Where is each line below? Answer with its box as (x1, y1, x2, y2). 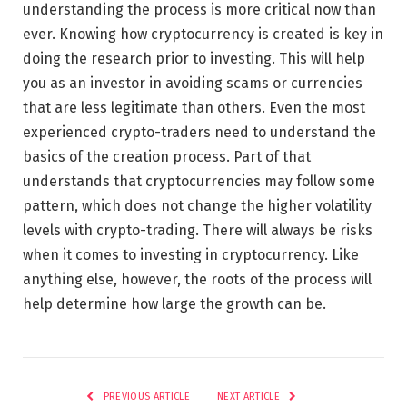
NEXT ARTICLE (217, 390, 283, 402)
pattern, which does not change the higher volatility (23, 196, 372, 214)
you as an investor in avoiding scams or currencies (23, 74, 362, 92)
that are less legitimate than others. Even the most (23, 98, 365, 116)
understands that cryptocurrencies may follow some (23, 172, 375, 190)
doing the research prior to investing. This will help (23, 49, 365, 67)
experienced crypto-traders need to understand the (23, 123, 376, 141)
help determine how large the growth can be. (23, 294, 326, 313)
